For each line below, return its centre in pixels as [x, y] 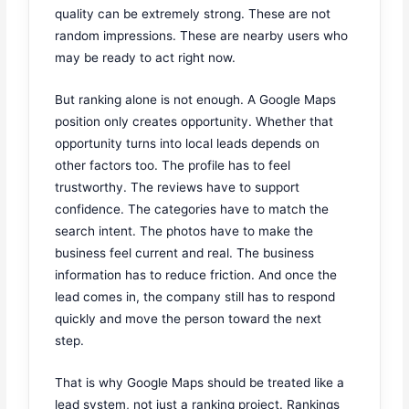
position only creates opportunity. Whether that [194, 121]
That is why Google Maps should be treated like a [200, 382]
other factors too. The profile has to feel [173, 165]
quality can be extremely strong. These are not [193, 13]
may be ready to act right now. [146, 57]
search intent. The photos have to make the [184, 231]
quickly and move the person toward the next [189, 318]
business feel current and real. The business [185, 252]
